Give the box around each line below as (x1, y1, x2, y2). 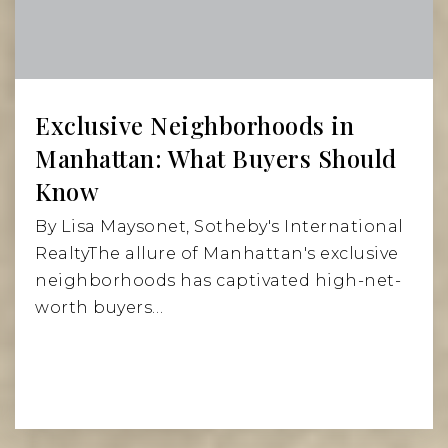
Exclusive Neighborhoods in (35, 109, 354, 142)
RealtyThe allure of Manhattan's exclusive (35, 244, 399, 264)
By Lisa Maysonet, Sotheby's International (35, 217, 404, 237)
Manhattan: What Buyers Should (35, 142, 397, 175)
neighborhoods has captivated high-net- (35, 271, 401, 291)
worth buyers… (35, 298, 164, 318)
